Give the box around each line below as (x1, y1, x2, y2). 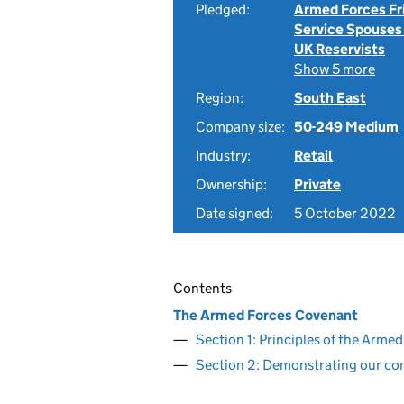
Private (294, 176, 341, 193)
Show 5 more (294, 60, 375, 78)
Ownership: (196, 176, 267, 193)
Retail (294, 147, 333, 164)
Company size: (196, 118, 285, 135)
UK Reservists (294, 41, 385, 58)
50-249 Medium (294, 118, 399, 135)
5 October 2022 (294, 205, 396, 222)
